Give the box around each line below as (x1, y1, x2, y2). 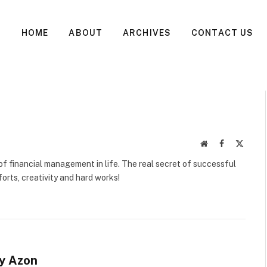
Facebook (223, 139, 256, 147)
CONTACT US (191, 28, 254, 38)
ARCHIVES (123, 28, 172, 38)
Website (207, 139, 234, 147)
